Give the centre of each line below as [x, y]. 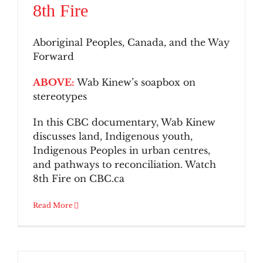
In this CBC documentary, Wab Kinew [124, 122]
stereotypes [60, 97]
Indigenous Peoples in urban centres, [122, 151]
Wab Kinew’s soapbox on [135, 82]
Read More [53, 205]
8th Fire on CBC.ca [79, 179]
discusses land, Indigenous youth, [113, 136]
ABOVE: [54, 82]
